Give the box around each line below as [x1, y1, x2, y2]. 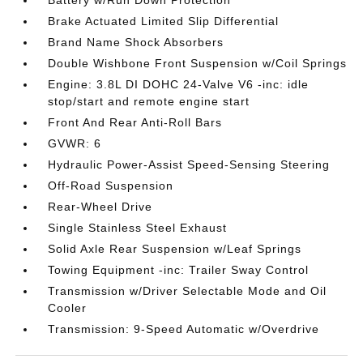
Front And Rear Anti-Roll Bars [48, 116, 223, 129]
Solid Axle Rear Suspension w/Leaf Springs [48, 242, 302, 255]
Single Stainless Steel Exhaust [48, 221, 228, 234]
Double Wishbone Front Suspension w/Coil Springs [48, 57, 348, 70]
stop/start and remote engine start [48, 95, 250, 108]
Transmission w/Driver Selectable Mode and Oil [48, 284, 327, 297]
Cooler [48, 301, 88, 314]
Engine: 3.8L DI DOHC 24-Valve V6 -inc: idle [48, 78, 310, 91]
